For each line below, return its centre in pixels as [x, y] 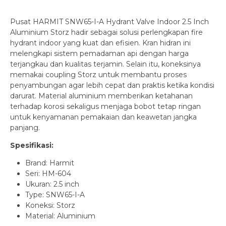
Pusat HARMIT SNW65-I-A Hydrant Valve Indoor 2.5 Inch [109, 21]
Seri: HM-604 [48, 173]
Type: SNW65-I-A [55, 194]
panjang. [25, 127]
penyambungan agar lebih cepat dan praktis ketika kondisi [112, 85]
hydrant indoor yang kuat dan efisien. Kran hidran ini [100, 43]
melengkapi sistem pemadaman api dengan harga [99, 53]
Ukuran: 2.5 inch [52, 184]
